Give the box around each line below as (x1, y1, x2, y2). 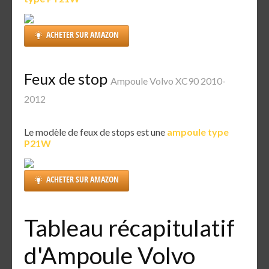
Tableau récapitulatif (24, 213, 235, 242)
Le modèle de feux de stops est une (24, 125, 167, 138)
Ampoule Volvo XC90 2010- (110, 75, 226, 87)
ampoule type (167, 125, 229, 138)
